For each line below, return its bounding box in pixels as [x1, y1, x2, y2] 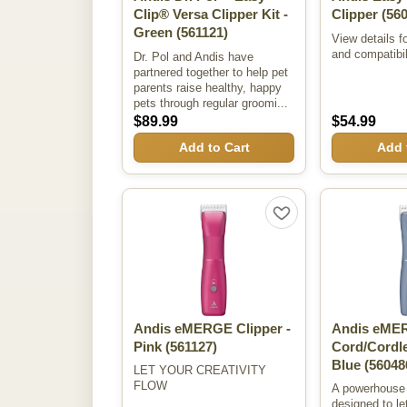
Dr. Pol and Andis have [134, 49, 253, 64]
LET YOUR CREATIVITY [134, 363, 266, 378]
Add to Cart [178, 140, 250, 155]
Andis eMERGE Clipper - [134, 322, 291, 337]
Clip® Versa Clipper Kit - [134, 7, 288, 23]
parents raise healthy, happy [134, 80, 282, 94]
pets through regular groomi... [134, 95, 288, 110]
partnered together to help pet [134, 65, 288, 79]
